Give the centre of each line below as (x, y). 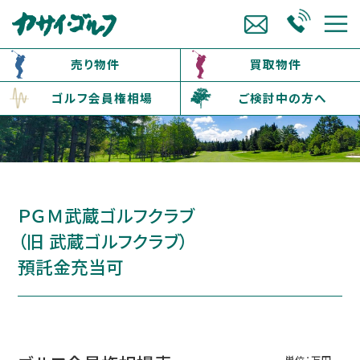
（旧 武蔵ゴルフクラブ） (103, 241)
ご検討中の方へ (282, 98)
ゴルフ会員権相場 (102, 98)
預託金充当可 (71, 267)
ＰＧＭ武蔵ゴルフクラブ (106, 215)
